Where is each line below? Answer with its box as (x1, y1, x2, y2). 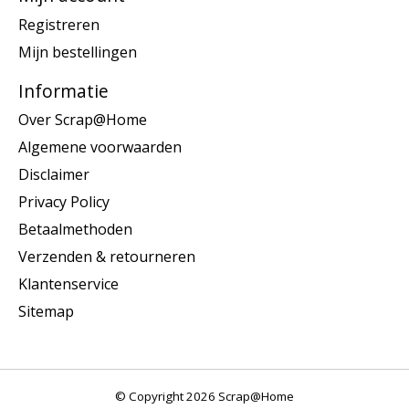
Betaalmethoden (18, 219, 132, 240)
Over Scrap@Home (18, 110, 147, 131)
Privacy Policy (18, 192, 110, 213)
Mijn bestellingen (18, 41, 137, 62)
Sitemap (18, 301, 74, 322)
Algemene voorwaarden (18, 137, 182, 158)
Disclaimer (18, 164, 89, 185)
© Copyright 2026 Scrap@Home (115, 388, 294, 405)
